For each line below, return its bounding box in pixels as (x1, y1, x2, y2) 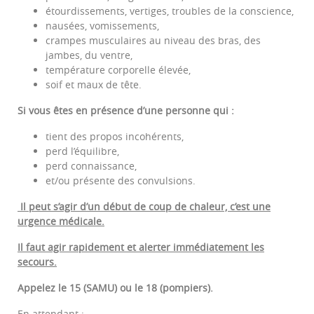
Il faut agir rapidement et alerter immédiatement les (18, 240, 264, 254)
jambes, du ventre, (46, 48, 132, 62)
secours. (18, 255, 57, 269)
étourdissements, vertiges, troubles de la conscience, (46, 4, 294, 18)
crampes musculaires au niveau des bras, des (46, 34, 261, 48)
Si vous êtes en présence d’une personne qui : (18, 104, 234, 118)
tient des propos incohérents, (46, 130, 184, 144)
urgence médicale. (18, 214, 104, 228)
